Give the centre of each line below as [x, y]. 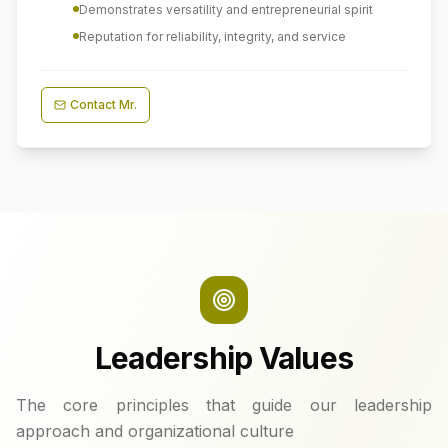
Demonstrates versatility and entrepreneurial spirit [226, 9]
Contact [94, 104]
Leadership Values [224, 358]
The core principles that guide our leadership [224, 405]
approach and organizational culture [155, 431]
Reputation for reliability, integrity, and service [212, 36]
